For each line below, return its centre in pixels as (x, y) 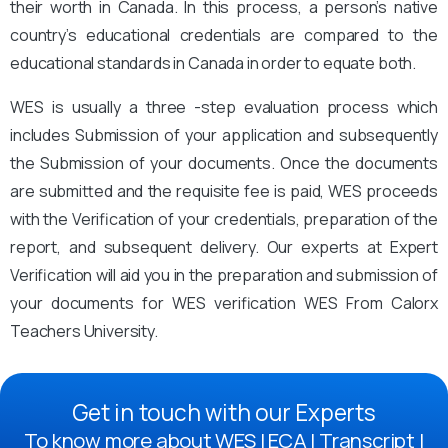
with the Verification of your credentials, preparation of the (224, 218)
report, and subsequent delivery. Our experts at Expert (224, 246)
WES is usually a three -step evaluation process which (224, 106)
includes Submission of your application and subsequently (224, 134)
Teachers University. (84, 330)
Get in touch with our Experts (224, 412)
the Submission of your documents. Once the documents (224, 162)
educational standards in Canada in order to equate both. (213, 62)
